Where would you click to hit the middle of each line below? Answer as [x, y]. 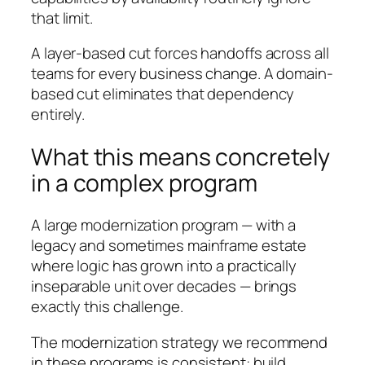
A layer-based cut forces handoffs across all [180, 53]
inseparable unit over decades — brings [164, 286]
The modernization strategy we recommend [180, 342]
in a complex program [144, 182]
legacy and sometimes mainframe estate [169, 246]
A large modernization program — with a [164, 225]
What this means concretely [181, 156]
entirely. [58, 114]
